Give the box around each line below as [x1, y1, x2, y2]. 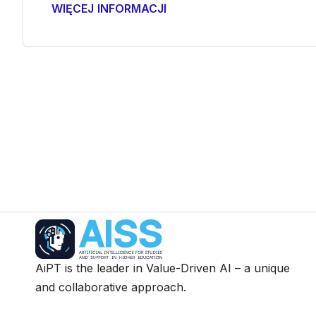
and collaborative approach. [35, 280, 187, 295]
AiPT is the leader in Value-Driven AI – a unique [35, 261, 291, 276]
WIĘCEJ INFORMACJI [51, 1, 166, 16]
